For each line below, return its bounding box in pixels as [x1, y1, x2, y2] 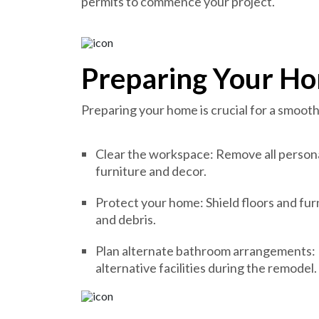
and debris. [95, 211, 156, 227]
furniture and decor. [95, 163, 206, 179]
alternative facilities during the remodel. [95, 260, 317, 276]
